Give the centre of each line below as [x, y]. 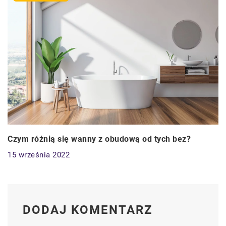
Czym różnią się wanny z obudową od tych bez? [99, 139]
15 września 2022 [39, 155]
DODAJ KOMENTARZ [88, 210]
